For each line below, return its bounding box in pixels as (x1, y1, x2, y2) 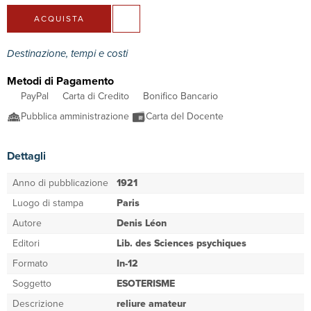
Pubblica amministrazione (21, 109, 132, 124)
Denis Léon (117, 216, 167, 230)
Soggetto (12, 276, 51, 291)
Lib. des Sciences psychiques (117, 236, 246, 251)
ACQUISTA (33, 12, 85, 25)
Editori (12, 236, 40, 251)
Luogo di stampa (12, 196, 83, 210)
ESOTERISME (117, 276, 175, 291)
